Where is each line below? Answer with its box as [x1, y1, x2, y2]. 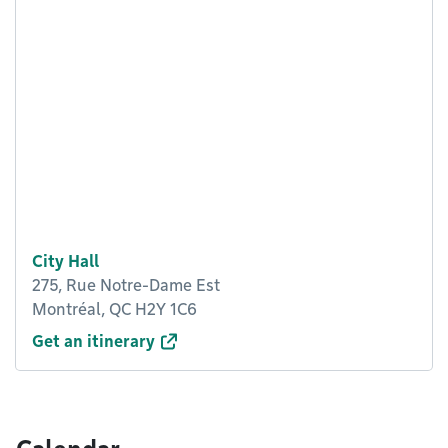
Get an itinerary [32, 332, 155, 351]
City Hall [32, 252, 99, 271]
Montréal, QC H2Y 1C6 [32, 300, 197, 319]
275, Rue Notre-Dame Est [32, 276, 220, 295]
